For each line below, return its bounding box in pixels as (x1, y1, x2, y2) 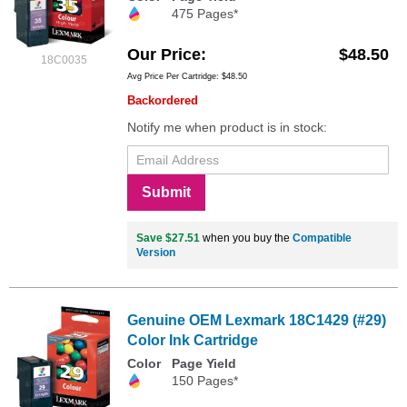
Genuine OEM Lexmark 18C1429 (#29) (127, 312, 386, 328)
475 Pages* (172, 6, 238, 22)
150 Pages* (172, 372, 238, 388)
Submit (142, 184, 191, 200)
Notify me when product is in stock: (127, 119, 327, 134)
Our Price (127, 45, 201, 64)
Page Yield (172, 355, 236, 371)
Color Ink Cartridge (127, 332, 258, 348)
